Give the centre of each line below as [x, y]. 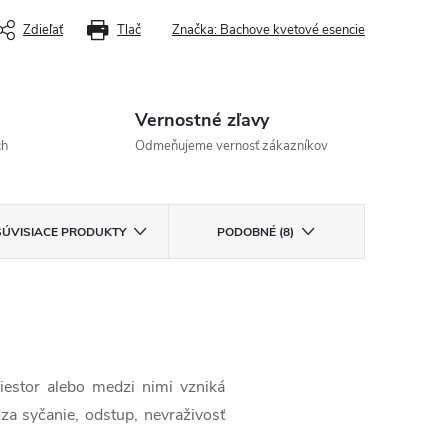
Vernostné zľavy [201, 119]
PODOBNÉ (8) [256, 231]
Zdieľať [43, 29]
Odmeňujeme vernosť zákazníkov [231, 145]
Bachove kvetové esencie [292, 29]
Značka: [196, 29]
